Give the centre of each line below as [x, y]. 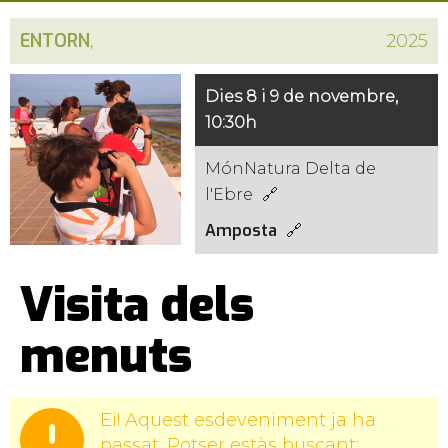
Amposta [241, 230]
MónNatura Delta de [291, 168]
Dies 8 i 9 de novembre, [302, 96]
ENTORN [55, 41]
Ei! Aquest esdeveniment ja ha [238, 420]
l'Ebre [229, 194]
